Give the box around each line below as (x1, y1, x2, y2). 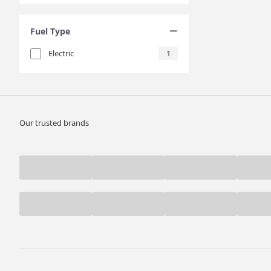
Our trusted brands (19, 117, 89, 128)
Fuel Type (30, 25, 70, 37)
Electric (48, 48, 74, 59)
